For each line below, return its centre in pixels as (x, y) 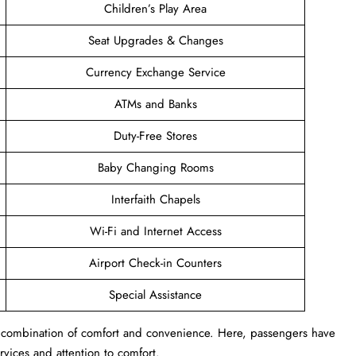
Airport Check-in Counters (155, 263)
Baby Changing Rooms (155, 167)
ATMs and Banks (155, 104)
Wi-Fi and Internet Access (155, 231)
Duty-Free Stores (155, 135)
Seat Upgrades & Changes (155, 40)
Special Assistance (155, 294)
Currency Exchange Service (155, 72)
